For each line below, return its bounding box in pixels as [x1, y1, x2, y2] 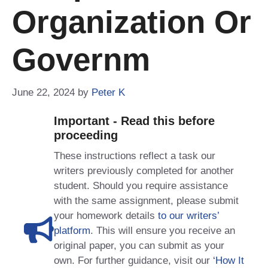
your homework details [54, 209, 158, 221]
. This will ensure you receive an [90, 224, 235, 236]
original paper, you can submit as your [54, 239, 224, 251]
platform [54, 224, 90, 236]
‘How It [213, 254, 244, 266]
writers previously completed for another [54, 165, 234, 176]
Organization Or [12, 4, 251, 39]
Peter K [92, 86, 125, 98]
